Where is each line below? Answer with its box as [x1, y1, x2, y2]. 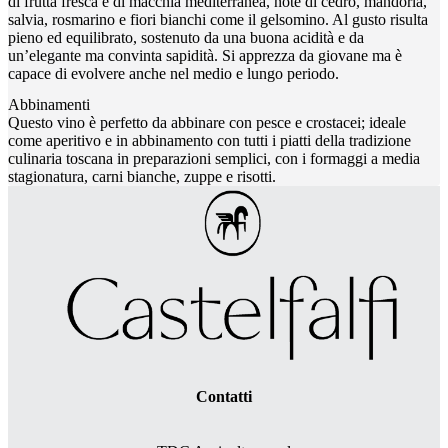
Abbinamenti [8, 95, 90, 113]
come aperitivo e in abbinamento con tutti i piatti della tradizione [8, 131, 411, 149]
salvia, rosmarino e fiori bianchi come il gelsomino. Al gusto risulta [8, 10, 428, 28]
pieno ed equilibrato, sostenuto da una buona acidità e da [8, 28, 364, 46]
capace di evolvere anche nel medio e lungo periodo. [8, 64, 339, 82]
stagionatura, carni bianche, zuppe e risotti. [8, 167, 276, 185]
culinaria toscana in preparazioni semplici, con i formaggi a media [8, 149, 420, 167]
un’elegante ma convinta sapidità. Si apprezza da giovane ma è [8, 46, 402, 64]
